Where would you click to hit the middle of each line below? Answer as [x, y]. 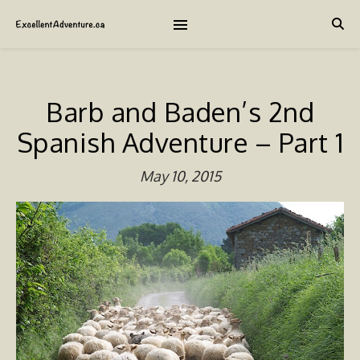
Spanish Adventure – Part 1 [180, 142]
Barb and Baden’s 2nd [180, 112]
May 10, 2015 [180, 176]
